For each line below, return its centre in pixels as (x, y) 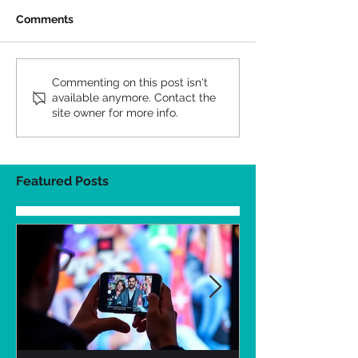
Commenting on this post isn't (130, 82)
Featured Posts (62, 181)
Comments (45, 19)
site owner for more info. (115, 113)
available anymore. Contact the (134, 97)
